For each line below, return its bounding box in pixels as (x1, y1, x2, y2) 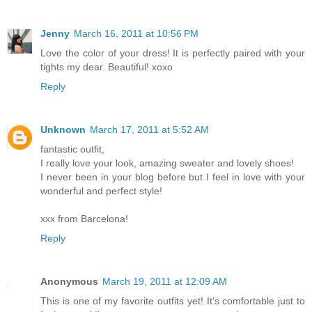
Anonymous (40, 276, 98, 288)
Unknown (40, 124, 86, 136)
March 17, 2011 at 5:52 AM (90, 124, 209, 136)
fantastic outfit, (40, 143, 104, 155)
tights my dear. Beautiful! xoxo (40, 61, 173, 73)
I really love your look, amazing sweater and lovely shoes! (40, 157, 294, 169)
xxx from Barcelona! (40, 213, 128, 225)
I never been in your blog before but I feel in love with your (40, 171, 305, 183)
